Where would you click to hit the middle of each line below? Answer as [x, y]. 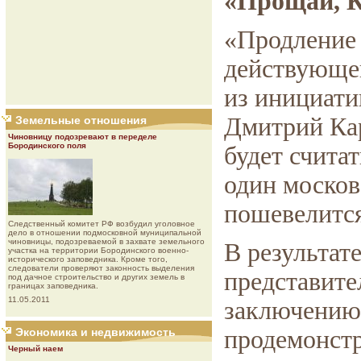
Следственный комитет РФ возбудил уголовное [102, 224]
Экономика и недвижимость [95, 332]
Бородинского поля [47, 145]
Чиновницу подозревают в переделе [83, 137]
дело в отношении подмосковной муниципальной [105, 232]
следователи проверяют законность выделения [101, 268]
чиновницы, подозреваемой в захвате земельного [106, 241]
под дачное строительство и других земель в [96, 277]
